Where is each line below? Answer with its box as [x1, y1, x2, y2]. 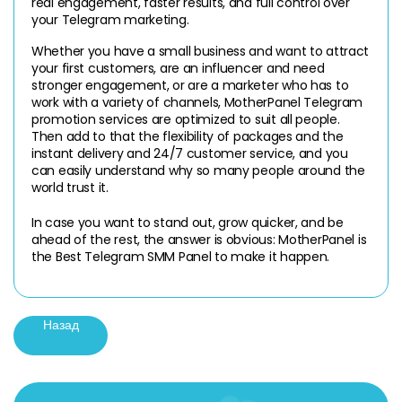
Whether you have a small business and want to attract [31, 41, 370, 60]
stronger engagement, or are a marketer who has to [31, 75, 349, 94]
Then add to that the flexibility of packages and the [31, 127, 344, 145]
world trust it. [31, 178, 109, 197]
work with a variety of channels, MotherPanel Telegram [31, 92, 363, 111]
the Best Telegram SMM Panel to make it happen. [31, 247, 330, 266]
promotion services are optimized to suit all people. [31, 109, 340, 128]
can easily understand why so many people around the [31, 161, 365, 179]
